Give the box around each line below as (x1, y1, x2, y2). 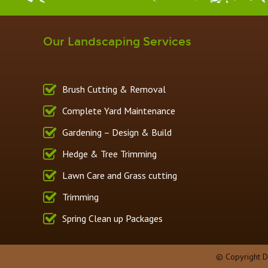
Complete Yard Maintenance (62, 104, 175, 117)
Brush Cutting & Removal (62, 83, 166, 95)
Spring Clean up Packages (62, 212, 163, 224)
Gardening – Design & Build (62, 126, 172, 138)
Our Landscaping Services (43, 35, 191, 48)
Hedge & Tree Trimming (62, 147, 157, 160)
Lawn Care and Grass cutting (62, 169, 177, 181)
